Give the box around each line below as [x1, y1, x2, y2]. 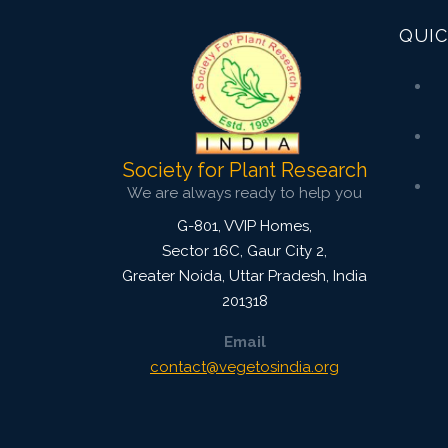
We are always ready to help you [127, 184, 362, 203]
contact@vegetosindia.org [150, 358, 339, 377]
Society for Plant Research [122, 158, 367, 183]
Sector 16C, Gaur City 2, [162, 242, 327, 261]
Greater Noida [122, 267, 222, 286]
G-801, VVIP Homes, [177, 217, 312, 236]
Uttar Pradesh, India [225, 267, 367, 286]
